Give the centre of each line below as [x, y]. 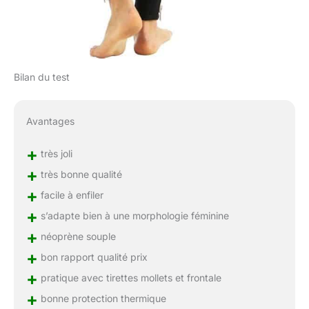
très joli [55, 154]
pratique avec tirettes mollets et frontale [129, 278]
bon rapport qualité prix [92, 257]
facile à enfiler [70, 195]
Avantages [50, 121]
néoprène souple [77, 237]
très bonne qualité [80, 175]
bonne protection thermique [102, 299]
